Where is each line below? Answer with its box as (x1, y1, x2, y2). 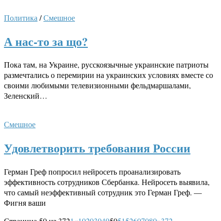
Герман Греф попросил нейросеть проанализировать (4, 166, 181, 177)
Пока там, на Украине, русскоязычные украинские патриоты (4, 59, 209, 70)
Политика (4, 12, 37, 23)
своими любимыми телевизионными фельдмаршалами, (4, 80, 191, 91)
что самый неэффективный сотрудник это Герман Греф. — (4, 187, 202, 198)
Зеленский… (4, 90, 47, 101)
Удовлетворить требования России (4, 139, 190, 157)
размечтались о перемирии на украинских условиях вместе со (4, 70, 213, 80)
